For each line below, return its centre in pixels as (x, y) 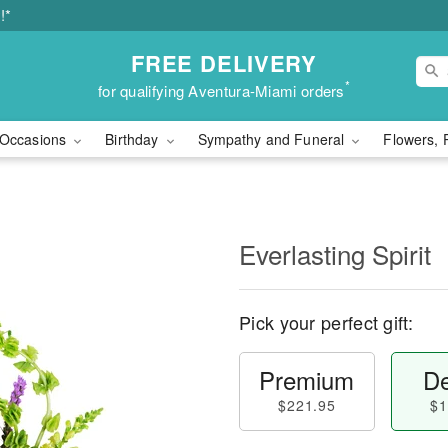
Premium (307, 379)
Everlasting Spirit (335, 253)
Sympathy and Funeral (273, 139)
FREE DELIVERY (224, 62)
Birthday (134, 139)
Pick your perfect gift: (326, 322)
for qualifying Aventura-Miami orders (221, 90)
